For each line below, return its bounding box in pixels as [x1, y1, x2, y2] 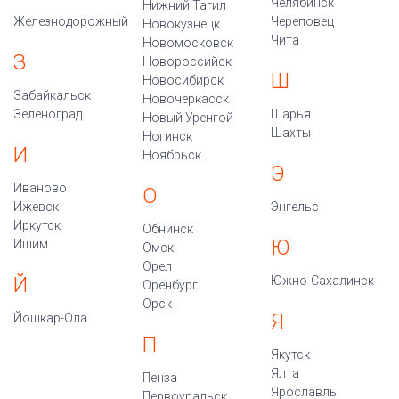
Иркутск [13, 218, 61, 232]
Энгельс [271, 199, 320, 214]
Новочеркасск [142, 92, 229, 106]
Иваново [13, 181, 67, 195]
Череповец [271, 14, 335, 28]
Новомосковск [142, 36, 233, 50]
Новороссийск [142, 54, 232, 69]
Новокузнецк [142, 17, 220, 31]
